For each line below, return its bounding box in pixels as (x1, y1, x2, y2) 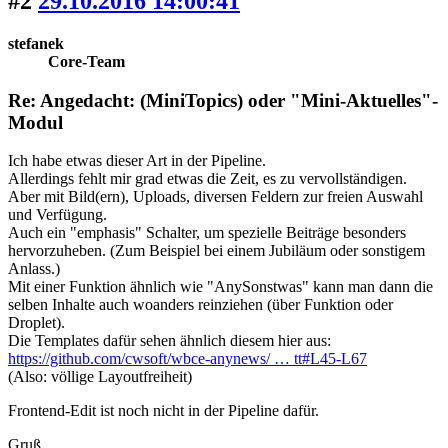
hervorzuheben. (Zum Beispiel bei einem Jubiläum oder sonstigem (8, 242, 425, 260)
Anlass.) (8, 260, 60, 278)
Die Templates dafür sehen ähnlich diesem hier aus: (8, 332, 331, 350)
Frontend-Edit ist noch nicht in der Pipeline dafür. (8, 402, 319, 420)
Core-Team (48, 52, 125, 70)
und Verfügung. (8, 206, 107, 224)
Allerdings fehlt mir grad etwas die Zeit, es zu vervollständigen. (8, 170, 407, 188)
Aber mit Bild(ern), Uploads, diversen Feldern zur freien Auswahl (8, 188, 423, 206)
